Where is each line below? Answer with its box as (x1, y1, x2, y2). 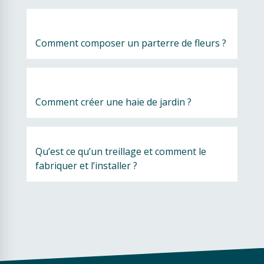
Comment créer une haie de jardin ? (35, 95, 192, 108)
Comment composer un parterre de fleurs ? (35, 37, 226, 49)
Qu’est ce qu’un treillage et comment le (35, 145, 206, 158)
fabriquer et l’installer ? (35, 159, 140, 172)
